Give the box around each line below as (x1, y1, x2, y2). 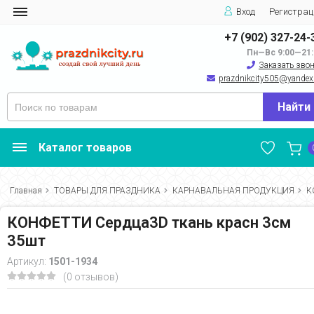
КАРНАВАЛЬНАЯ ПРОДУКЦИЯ (172, 186, 294, 196)
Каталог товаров (39, 141, 132, 154)
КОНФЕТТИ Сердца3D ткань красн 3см (7, 214, 291, 231)
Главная (10, 186, 42, 196)
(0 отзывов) (63, 271, 118, 282)
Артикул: (7, 256, 48, 267)
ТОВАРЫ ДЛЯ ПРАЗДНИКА (54, 186, 161, 196)
